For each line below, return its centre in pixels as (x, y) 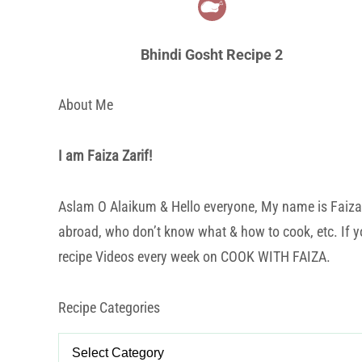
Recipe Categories (109, 308)
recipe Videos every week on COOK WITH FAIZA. (194, 257)
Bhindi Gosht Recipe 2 (212, 55)
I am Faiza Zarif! (105, 156)
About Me (86, 105)
